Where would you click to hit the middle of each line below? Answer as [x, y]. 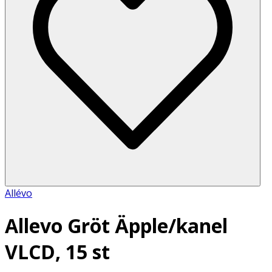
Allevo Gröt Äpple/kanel [116, 226]
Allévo [19, 193]
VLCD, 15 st [57, 252]
